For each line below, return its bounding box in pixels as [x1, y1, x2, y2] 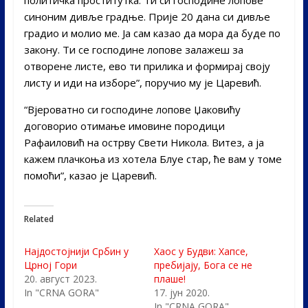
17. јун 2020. [153, 285, 210, 299]
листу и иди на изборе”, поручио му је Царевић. [23, 75, 261, 89]
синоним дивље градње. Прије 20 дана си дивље [23, 9, 270, 23]
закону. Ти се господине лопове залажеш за [23, 42, 243, 56]
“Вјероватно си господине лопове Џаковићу [23, 102, 241, 116]
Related [23, 212, 54, 225]
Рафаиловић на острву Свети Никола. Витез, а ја [23, 135, 264, 149]
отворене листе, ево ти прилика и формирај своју [23, 58, 270, 73]
